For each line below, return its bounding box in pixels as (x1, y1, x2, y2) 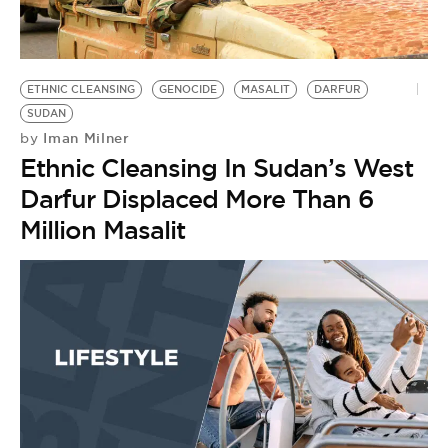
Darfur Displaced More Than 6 (20, 183, 374, 215)
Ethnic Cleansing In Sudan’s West (20, 152, 413, 184)
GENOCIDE (159, 83, 217, 96)
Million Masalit (20, 214, 185, 246)
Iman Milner (38, 129, 130, 147)
